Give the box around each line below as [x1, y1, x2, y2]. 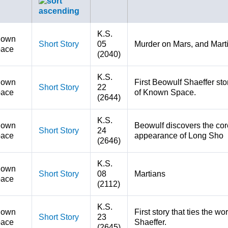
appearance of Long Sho [134, 131, 223, 140]
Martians [134, 169, 165, 178]
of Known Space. [134, 88, 196, 97]
